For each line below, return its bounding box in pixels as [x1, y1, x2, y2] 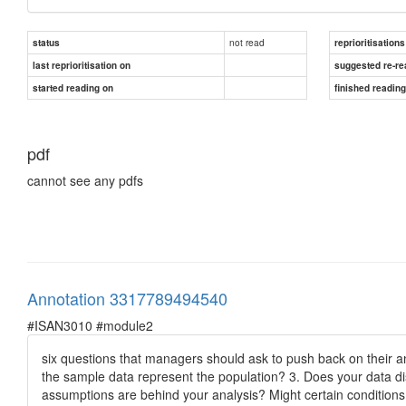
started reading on [33, 81, 113, 94]
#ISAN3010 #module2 [27, 315, 153, 334]
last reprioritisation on [33, 58, 130, 72]
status [33, 35, 60, 49]
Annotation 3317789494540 [27, 285, 227, 310]
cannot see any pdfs [27, 170, 143, 189]
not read [229, 34, 265, 49]
